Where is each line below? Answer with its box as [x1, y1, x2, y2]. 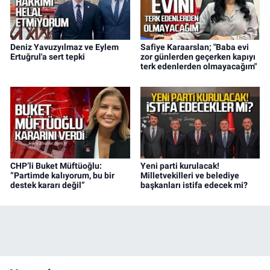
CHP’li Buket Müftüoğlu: [10, 161, 102, 171]
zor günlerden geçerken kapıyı [140, 52, 256, 62]
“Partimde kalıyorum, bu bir [10, 171, 115, 181]
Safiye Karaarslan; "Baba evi [140, 42, 249, 52]
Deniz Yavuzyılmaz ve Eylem [10, 42, 119, 52]
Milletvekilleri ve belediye [140, 171, 239, 181]
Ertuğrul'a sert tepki [10, 52, 85, 62]
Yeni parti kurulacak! [140, 161, 219, 171]
